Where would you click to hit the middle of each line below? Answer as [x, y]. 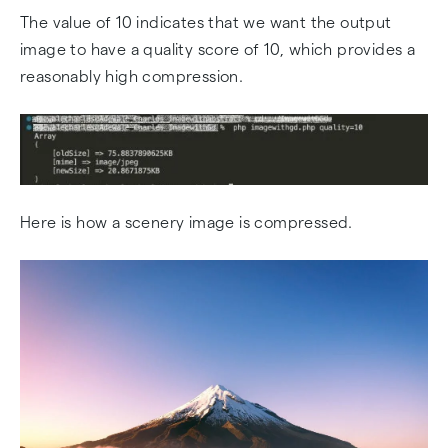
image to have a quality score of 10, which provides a [218, 49]
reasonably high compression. [132, 76]
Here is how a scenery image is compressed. [186, 222]
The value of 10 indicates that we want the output [206, 22]
